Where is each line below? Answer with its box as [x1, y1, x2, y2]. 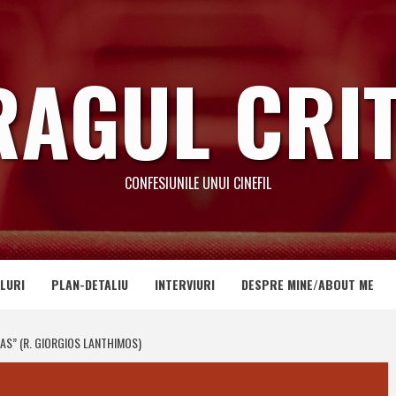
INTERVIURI [155, 275, 215, 293]
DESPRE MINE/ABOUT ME [241, 275, 374, 293]
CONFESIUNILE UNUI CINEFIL [125, 172, 271, 194]
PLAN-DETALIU [51, 275, 128, 293]
